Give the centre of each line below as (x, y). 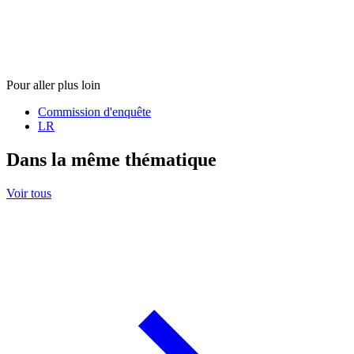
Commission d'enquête (94, 112)
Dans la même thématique (111, 160)
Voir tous (29, 194)
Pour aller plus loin (53, 85)
